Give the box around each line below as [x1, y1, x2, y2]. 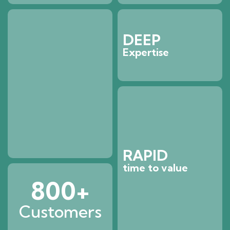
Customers [18, 201, 102, 222]
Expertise [123, 46, 169, 59]
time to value [123, 161, 188, 175]
